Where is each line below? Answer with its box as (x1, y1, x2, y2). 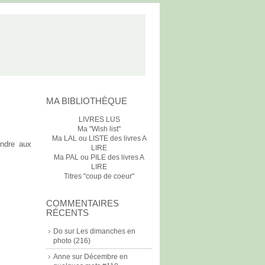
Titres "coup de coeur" (64, 172, 134, 180)
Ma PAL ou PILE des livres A (54, 153, 144, 161)
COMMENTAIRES (46, 198, 119, 208)
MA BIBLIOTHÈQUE (46, 96, 127, 106)
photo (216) (53, 237, 91, 245)
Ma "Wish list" (77, 125, 121, 133)
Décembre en (84, 253, 128, 261)
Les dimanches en (76, 227, 135, 235)
